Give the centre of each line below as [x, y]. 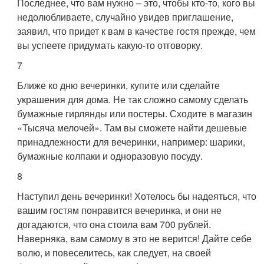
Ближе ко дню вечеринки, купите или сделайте [119, 85]
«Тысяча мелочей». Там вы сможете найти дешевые [132, 128]
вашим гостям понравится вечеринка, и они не [120, 210]
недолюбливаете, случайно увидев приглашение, [126, 17]
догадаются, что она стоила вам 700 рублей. [114, 224]
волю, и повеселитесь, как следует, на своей [114, 253]
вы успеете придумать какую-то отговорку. [110, 45]
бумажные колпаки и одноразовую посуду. [110, 156]
